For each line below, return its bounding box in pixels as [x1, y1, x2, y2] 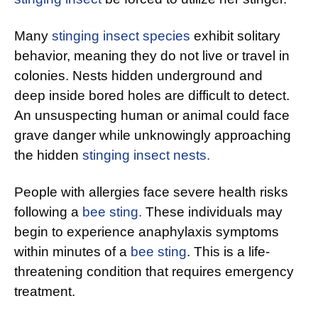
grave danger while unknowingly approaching [14, 128, 291, 143]
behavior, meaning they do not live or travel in [14, 48, 290, 64]
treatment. [14, 284, 75, 300]
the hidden [14, 148, 82, 163]
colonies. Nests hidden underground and [14, 68, 263, 84]
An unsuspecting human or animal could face [14, 108, 290, 124]
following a [14, 204, 82, 220]
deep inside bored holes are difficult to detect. [14, 88, 290, 104]
